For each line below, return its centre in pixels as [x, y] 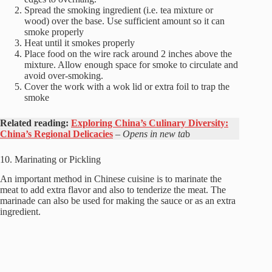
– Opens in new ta [150, 134]
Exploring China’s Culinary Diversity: [150, 123]
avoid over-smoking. [64, 75]
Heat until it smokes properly [80, 42]
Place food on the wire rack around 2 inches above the [128, 53]
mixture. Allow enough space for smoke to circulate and [131, 64]
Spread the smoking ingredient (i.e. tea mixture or [119, 10]
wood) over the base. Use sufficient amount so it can [124, 21]
